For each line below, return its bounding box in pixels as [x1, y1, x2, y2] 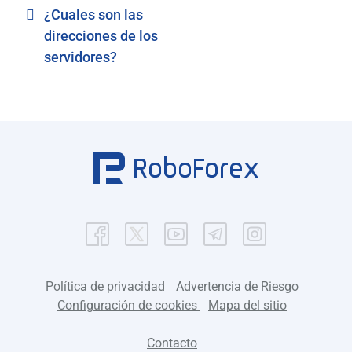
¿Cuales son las [44, 5, 143, 23]
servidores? [44, 48, 117, 65]
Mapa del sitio [208, 297, 287, 313]
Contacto [147, 335, 197, 350]
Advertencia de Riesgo [176, 278, 299, 294]
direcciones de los [44, 27, 158, 44]
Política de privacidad [46, 278, 168, 294]
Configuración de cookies [57, 297, 200, 313]
